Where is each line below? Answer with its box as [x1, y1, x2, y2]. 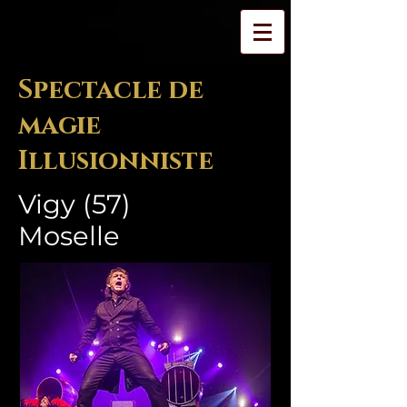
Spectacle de [18, 73, 203, 108]
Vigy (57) [18, 188, 131, 220]
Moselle [18, 220, 120, 252]
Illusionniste [18, 144, 213, 179]
